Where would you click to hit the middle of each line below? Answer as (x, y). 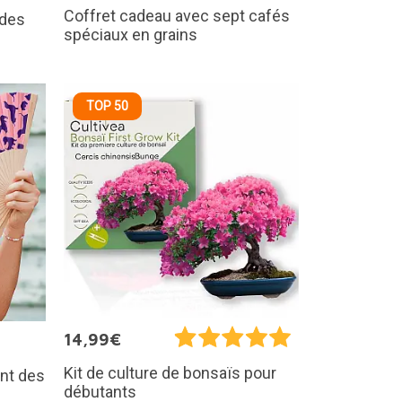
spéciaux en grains (131, 35)
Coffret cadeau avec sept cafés (177, 16)
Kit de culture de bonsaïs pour (170, 372)
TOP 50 (107, 105)
